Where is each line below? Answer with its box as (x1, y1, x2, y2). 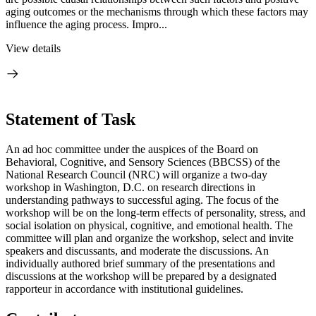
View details (6, 42, 61, 54)
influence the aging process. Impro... (6, 18, 167, 30)
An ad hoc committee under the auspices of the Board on (6, 142, 258, 155)
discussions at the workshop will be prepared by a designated (6, 269, 276, 282)
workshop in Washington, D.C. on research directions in (6, 181, 255, 193)
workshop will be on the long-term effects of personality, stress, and (6, 206, 305, 219)
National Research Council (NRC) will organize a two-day (6, 168, 267, 181)
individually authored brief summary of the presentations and (6, 257, 275, 269)
